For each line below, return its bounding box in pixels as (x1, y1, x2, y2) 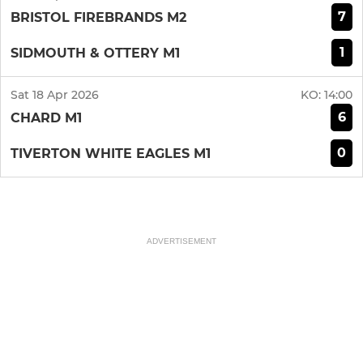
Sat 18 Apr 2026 (11, 88, 99, 103)
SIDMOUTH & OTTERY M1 (11, 45, 180, 61)
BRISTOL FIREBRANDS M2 (11, 9, 186, 25)
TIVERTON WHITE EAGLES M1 (11, 145, 211, 161)
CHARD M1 (11, 109, 82, 126)
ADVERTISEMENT (147, 237, 216, 246)
